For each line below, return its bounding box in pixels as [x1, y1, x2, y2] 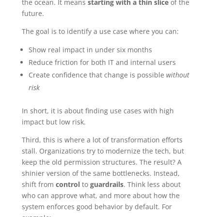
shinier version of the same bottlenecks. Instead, [21, 168, 180, 178]
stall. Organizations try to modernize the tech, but [21, 146, 184, 155]
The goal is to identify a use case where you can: [21, 26, 179, 36]
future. [21, 8, 44, 18]
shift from [21, 179, 56, 189]
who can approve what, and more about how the [21, 190, 180, 200]
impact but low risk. [21, 117, 86, 126]
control [55, 179, 80, 189]
